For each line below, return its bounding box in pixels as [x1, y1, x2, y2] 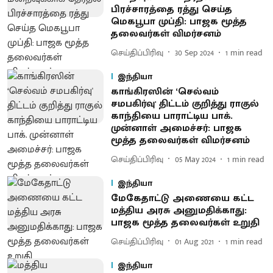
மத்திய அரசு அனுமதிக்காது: [110, 202, 247, 219]
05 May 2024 [174, 152, 216, 166]
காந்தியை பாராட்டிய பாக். [110, 108, 233, 124]
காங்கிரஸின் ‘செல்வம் [110, 83, 219, 100]
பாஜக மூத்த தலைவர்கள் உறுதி [110, 214, 260, 231]
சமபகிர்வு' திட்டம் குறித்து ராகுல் [110, 96, 259, 112]
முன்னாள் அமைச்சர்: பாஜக [110, 120, 242, 136]
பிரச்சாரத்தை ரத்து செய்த [110, 1, 232, 18]
